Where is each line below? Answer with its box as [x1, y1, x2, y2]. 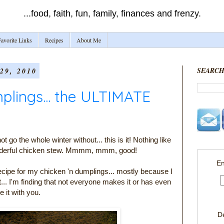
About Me [76, 36, 101, 44]
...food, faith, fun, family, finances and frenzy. [23, 8, 201, 18]
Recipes [45, 36, 63, 44]
